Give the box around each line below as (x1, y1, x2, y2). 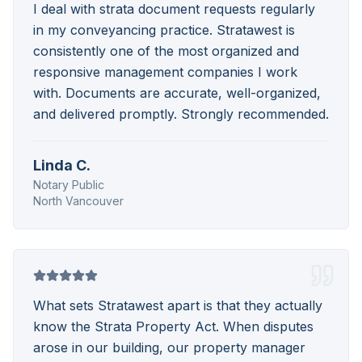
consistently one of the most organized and (33, 43, 299, 59)
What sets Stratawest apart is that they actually (33, 297, 322, 314)
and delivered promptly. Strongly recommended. (33, 106, 329, 122)
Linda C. (33, 157, 90, 174)
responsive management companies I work (33, 64, 297, 80)
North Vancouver (33, 194, 124, 208)
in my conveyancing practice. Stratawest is (33, 22, 295, 38)
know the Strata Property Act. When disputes (33, 318, 314, 335)
